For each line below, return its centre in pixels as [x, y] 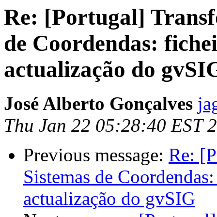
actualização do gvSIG [109, 199]
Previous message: [96, 155]
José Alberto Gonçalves [98, 104]
